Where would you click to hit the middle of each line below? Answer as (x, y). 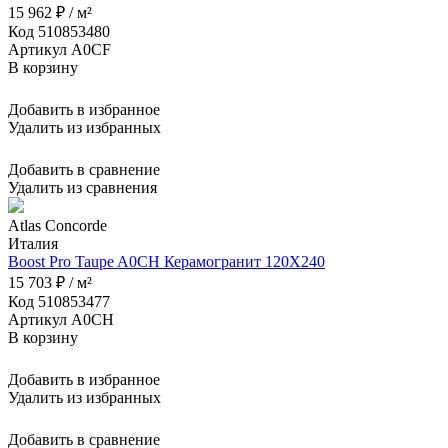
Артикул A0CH (61, 319)
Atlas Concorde (57, 225)
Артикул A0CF (59, 49)
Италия (33, 243)
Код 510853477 (59, 301)
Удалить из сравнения (82, 187)
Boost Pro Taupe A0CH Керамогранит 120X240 (166, 261)
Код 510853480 (59, 31)
